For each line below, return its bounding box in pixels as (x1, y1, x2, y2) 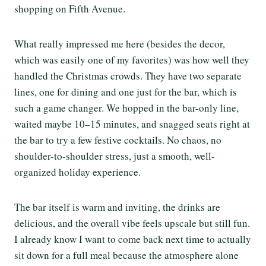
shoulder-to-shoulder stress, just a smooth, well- (14, 148, 215, 163)
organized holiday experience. (14, 164, 141, 179)
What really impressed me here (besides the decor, (14, 36, 225, 50)
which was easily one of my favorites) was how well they (14, 52, 249, 66)
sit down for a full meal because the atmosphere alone (14, 248, 239, 262)
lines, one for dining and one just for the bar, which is (14, 84, 237, 99)
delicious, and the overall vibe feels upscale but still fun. (14, 216, 250, 230)
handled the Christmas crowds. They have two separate (14, 68, 242, 83)
